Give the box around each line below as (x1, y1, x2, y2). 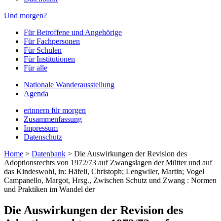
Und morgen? (4, 11, 47, 20)
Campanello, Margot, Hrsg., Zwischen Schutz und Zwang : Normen (4, 176, 217, 184)
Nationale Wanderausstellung (24, 80, 114, 89)
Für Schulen (24, 46, 62, 54)
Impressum (24, 124, 58, 132)
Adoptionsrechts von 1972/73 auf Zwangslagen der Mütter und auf (4, 158, 212, 167)
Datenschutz (24, 133, 62, 141)
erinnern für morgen (24, 106, 86, 114)
